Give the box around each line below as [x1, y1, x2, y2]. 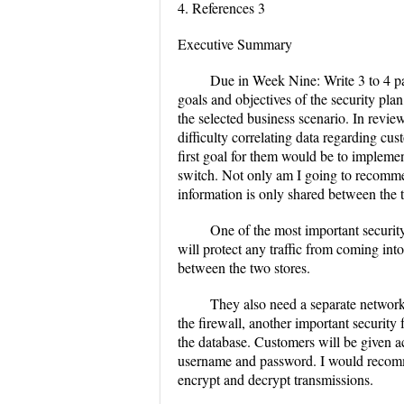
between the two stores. [178, 258, 310, 277]
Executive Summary [178, 34, 292, 53]
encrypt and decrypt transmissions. [178, 370, 373, 389]
